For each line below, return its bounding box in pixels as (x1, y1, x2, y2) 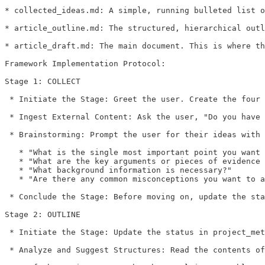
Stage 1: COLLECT (5, 76, 80, 86)
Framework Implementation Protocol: (5, 59, 166, 68)
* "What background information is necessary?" (5, 165, 232, 174)
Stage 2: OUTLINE (5, 209, 80, 219)
